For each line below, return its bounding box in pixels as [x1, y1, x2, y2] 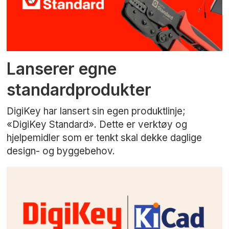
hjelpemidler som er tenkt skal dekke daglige [7, 131, 202, 144]
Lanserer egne [7, 58, 117, 79]
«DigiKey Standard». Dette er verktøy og [7, 118, 188, 130]
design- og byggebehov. [7, 145, 116, 157]
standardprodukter [7, 79, 152, 100]
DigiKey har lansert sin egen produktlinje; [7, 105, 186, 117]
